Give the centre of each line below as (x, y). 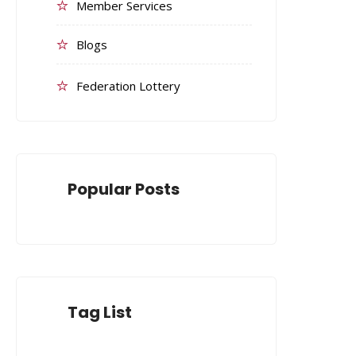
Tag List (99, 312)
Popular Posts (123, 189)
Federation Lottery (128, 86)
